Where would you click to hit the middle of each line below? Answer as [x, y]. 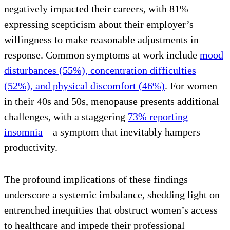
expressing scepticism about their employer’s [99, 24]
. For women [191, 86]
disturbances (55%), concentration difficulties [100, 71]
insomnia [23, 132]
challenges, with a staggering [66, 117]
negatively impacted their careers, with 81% [96, 9]
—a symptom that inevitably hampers [121, 132]
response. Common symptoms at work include [102, 55]
